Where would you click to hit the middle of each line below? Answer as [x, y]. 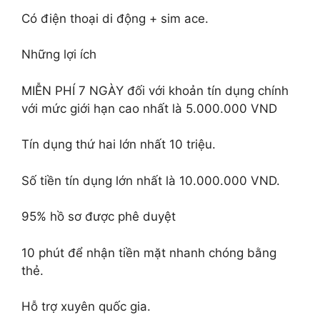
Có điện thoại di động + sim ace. [115, 18]
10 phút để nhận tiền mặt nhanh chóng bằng [149, 252]
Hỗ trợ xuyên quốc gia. [86, 306]
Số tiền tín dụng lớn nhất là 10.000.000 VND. [151, 180]
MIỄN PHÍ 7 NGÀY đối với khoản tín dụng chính [155, 90]
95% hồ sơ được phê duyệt [99, 216]
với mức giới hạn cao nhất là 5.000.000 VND [149, 108]
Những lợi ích [59, 54]
